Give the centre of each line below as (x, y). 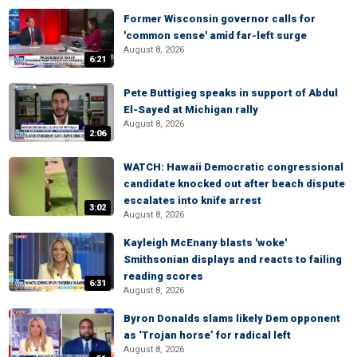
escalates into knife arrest (192, 200)
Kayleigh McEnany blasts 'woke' (205, 243)
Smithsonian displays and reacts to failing (233, 259)
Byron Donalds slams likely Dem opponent (232, 318)
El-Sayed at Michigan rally (191, 110)
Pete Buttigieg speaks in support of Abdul (231, 93)
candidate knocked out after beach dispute (234, 184)
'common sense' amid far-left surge (215, 35)
